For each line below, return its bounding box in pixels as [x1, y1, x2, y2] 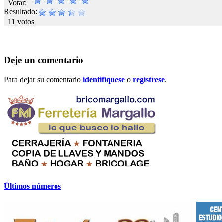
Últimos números [4, 182, 61, 191]
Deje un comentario [4, 55, 83, 66]
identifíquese [83, 75, 125, 84]
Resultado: [4, 7, 37, 16]
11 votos [8, 17, 34, 26]
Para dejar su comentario [4, 75, 83, 84]
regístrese [133, 75, 165, 84]
